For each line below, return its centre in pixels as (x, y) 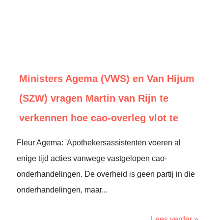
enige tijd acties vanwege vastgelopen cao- (92, 158)
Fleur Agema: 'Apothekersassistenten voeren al (99, 143)
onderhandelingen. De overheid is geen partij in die (106, 174)
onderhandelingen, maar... (62, 190)
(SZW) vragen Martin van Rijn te (94, 98)
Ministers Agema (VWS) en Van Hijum (107, 79)
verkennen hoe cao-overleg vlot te (99, 118)
